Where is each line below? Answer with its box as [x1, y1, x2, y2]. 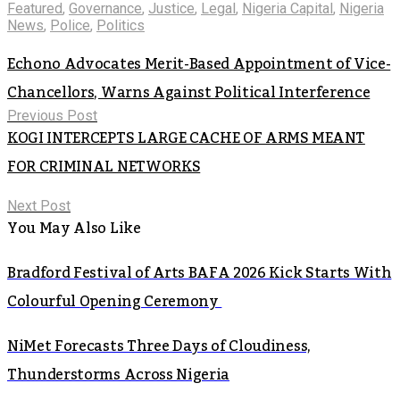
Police [50, 16, 90, 34]
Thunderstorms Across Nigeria [7, 360, 230, 389]
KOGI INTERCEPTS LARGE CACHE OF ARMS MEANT [7, 123, 365, 153]
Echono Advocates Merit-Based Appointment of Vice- [7, 49, 391, 79]
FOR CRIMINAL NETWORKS [7, 152, 201, 181]
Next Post [7, 196, 71, 214]
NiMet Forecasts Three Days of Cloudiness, [7, 331, 311, 361]
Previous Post [7, 106, 97, 124]
